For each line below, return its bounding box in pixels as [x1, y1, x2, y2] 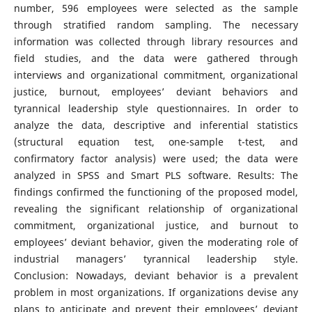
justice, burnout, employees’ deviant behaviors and [13, 85, 299, 98]
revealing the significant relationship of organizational [13, 202, 299, 215]
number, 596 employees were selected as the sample [13, 1, 299, 15]
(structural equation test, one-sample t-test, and [13, 135, 299, 148]
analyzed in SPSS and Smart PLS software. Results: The [13, 169, 299, 182]
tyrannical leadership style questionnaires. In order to [13, 102, 299, 115]
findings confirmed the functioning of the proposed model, [13, 185, 299, 198]
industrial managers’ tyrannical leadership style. [13, 252, 299, 265]
